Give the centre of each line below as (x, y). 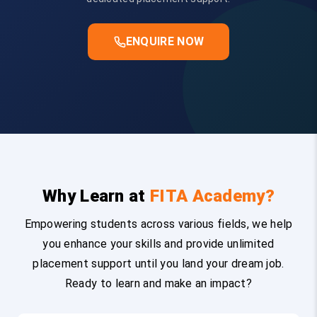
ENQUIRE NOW (165, 42)
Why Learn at (96, 196)
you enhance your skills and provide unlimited (158, 244)
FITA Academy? (212, 196)
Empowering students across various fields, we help (158, 224)
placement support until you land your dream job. (158, 264)
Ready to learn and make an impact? (158, 284)
